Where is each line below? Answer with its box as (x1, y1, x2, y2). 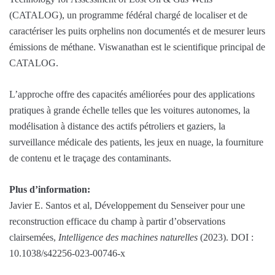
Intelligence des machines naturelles (58, 232, 198, 243)
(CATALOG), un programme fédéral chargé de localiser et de (9, 10, 247, 21)
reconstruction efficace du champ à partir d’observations (9, 216, 225, 227)
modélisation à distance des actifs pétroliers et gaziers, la (9, 121, 225, 132)
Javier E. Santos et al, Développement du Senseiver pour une (9, 200, 245, 211)
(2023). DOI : (198, 232, 254, 243)
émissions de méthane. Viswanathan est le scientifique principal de (9, 42, 265, 53)
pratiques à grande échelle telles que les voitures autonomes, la (9, 105, 250, 116)
